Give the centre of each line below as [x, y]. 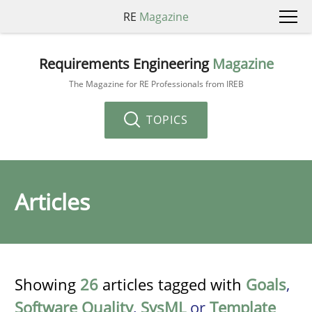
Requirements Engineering [125, 63]
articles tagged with [172, 284]
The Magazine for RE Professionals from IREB [156, 84]
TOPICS [165, 119]
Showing [47, 284]
